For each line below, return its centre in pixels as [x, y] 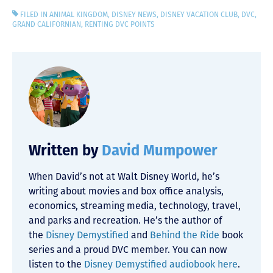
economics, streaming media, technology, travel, [135, 205]
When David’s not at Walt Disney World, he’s [124, 176]
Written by [65, 150]
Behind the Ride [185, 235]
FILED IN [34, 14]
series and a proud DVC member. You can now [128, 249]
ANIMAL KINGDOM [79, 14]
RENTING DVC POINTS [120, 24]
